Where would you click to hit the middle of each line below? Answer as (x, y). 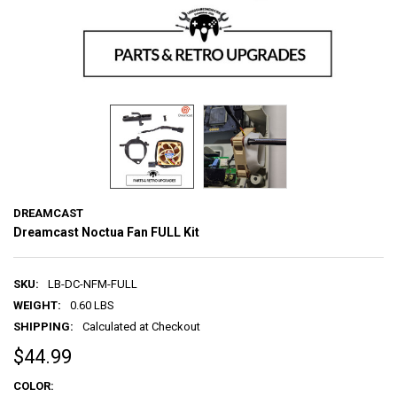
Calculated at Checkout (141, 326)
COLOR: (33, 386)
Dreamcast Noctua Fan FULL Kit (106, 232)
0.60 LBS (92, 305)
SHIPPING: (43, 326)
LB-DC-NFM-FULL (92, 284)
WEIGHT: (37, 305)
